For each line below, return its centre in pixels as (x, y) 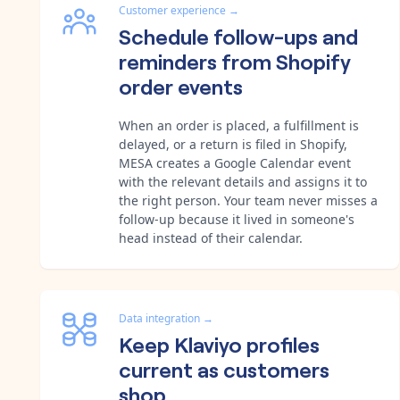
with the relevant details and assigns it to (243, 181)
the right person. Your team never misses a (248, 200)
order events (181, 85)
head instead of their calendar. (211, 237)
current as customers (224, 368)
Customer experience (172, 10)
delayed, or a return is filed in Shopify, (233, 144)
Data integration (159, 318)
